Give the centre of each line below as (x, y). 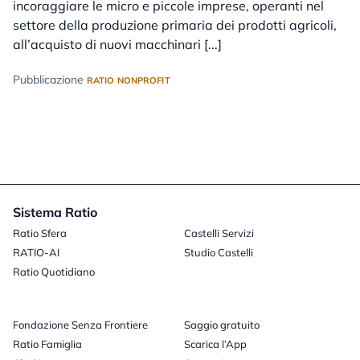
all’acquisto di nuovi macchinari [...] (117, 44)
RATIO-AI (36, 252)
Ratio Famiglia (47, 344)
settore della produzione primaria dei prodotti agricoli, (175, 25)
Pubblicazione (48, 80)
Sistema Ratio (55, 212)
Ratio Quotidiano (54, 272)
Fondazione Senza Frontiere (80, 325)
